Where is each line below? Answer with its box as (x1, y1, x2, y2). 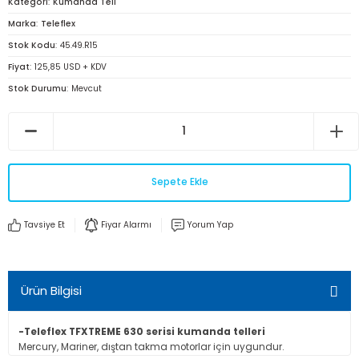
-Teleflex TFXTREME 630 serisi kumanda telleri (18, 325, 268, 338)
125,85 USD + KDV (34, 60, 107, 73)
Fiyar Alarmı (101, 218, 151, 231)
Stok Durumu (8, 82, 67, 95)
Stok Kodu (8, 38, 55, 51)
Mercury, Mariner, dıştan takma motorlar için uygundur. (18, 340, 284, 353)
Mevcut (71, 82, 102, 95)
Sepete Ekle (151, 175, 208, 189)
